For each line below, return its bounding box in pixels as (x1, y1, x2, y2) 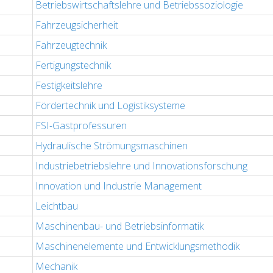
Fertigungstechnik (35, 58, 111, 73)
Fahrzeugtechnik (35, 38, 107, 52)
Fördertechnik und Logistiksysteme (35, 99, 185, 113)
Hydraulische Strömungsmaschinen (35, 139, 188, 153)
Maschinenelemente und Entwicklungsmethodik (35, 239, 239, 253)
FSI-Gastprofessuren (35, 119, 127, 133)
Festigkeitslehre (35, 79, 102, 93)
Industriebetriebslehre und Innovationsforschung (35, 159, 247, 173)
